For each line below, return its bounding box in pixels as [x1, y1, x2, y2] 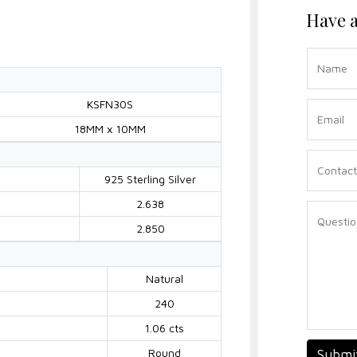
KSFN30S [86, 96, 133, 111]
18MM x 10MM [73, 121, 146, 135]
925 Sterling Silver [104, 171, 196, 186]
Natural [145, 271, 183, 285]
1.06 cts [144, 320, 184, 335]
